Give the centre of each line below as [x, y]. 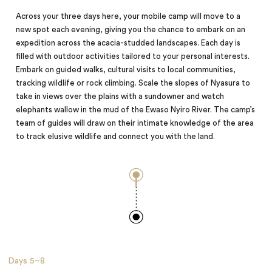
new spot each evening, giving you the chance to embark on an [131, 29]
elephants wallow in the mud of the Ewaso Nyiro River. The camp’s [136, 110]
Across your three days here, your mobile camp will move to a [128, 16]
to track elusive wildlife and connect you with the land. [116, 136]
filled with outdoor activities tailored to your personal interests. [133, 56]
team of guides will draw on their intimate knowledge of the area [135, 123]
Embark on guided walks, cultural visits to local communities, [126, 70]
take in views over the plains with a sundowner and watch [120, 96]
